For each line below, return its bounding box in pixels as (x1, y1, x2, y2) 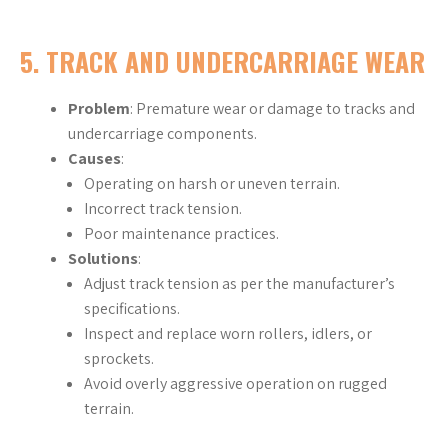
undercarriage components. (68, 123, 257, 145)
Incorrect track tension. (84, 198, 242, 220)
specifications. (84, 298, 180, 320)
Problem (68, 98, 130, 120)
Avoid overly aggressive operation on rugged (84, 373, 387, 395)
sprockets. (84, 348, 154, 370)
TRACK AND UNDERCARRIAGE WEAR (46, 42, 425, 81)
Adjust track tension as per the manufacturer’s (84, 273, 395, 295)
